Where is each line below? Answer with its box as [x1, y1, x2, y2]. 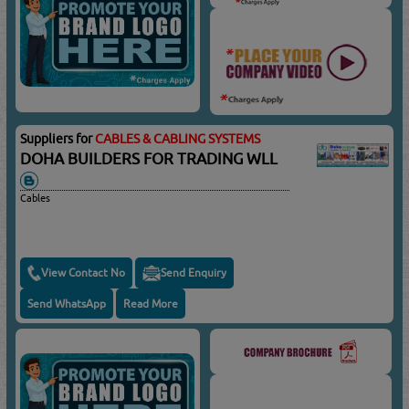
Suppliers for [20, 131, 96, 147]
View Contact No [41, 266, 126, 280]
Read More [123, 296, 179, 310]
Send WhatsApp [27, 296, 107, 310]
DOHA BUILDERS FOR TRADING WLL [20, 150, 286, 169]
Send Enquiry [161, 266, 227, 280]
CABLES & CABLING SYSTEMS [95, 131, 261, 147]
